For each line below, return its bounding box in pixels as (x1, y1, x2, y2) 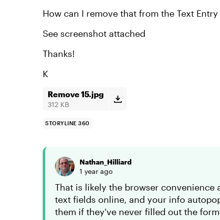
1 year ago (80, 167, 112, 175)
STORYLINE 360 (45, 120, 90, 126)
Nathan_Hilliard (80, 158, 132, 166)
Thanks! (43, 48, 75, 59)
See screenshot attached (43, 28, 145, 39)
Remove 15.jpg (48, 89, 104, 99)
